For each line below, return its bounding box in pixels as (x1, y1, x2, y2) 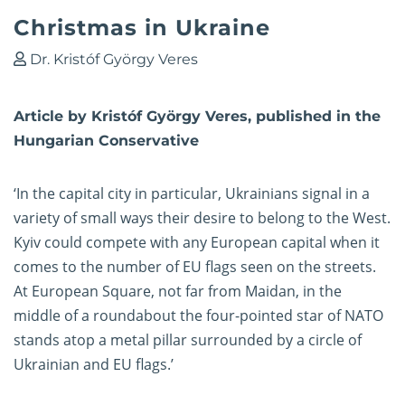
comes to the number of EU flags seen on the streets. (14, 257, 376, 278)
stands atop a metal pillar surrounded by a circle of (14, 330, 362, 351)
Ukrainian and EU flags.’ (14, 354, 174, 375)
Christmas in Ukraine (14, 14, 270, 42)
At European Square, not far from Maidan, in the (14, 281, 342, 302)
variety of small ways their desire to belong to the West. (14, 208, 391, 229)
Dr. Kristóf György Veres (30, 51, 198, 69)
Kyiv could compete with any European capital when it (14, 232, 380, 253)
